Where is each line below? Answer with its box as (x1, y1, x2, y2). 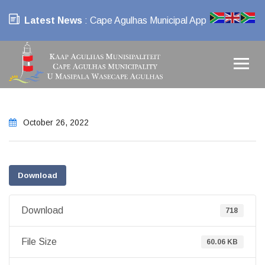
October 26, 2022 (21, 118, 89, 127)
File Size (21, 237, 57, 247)
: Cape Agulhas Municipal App (82, 15, 206, 25)
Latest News (24, 15, 82, 25)
